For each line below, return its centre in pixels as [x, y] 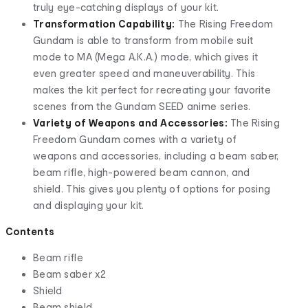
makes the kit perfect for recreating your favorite [152, 89]
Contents [30, 231]
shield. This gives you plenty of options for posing [152, 188]
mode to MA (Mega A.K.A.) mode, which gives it [146, 56]
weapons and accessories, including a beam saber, [156, 155]
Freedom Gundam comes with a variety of [135, 139]
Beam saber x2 [70, 274]
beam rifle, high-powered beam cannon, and [142, 172]
